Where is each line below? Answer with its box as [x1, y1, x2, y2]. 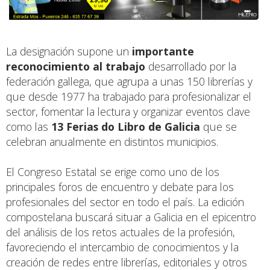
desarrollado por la [145, 59, 236, 74]
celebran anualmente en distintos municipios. [6, 134, 218, 149]
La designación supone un [6, 44, 132, 59]
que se [200, 119, 237, 134]
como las [6, 119, 51, 134]
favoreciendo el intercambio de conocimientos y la [6, 240, 239, 255]
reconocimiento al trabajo [6, 59, 145, 74]
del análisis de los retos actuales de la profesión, [6, 225, 235, 240]
